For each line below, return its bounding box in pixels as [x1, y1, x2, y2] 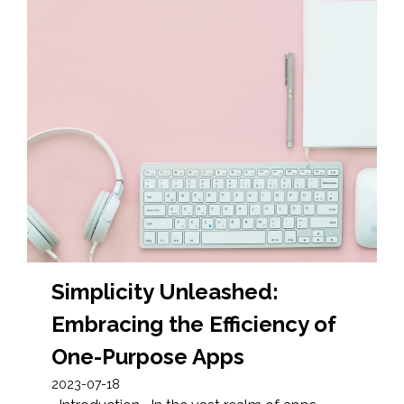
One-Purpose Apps [51, 344, 245, 370]
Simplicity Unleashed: [51, 279, 280, 305]
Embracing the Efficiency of [51, 311, 337, 337]
